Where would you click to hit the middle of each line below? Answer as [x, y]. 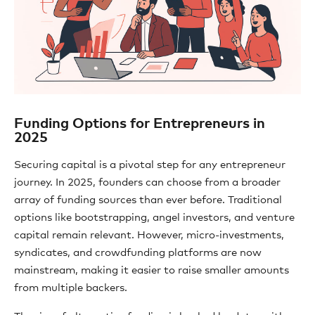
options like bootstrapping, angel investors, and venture [154, 218]
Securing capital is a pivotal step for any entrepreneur [150, 165]
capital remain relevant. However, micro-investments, [149, 235]
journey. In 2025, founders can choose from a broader [147, 182]
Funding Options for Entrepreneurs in [140, 124]
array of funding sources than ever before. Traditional [148, 200]
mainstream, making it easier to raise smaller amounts [152, 270]
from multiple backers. [71, 288]
